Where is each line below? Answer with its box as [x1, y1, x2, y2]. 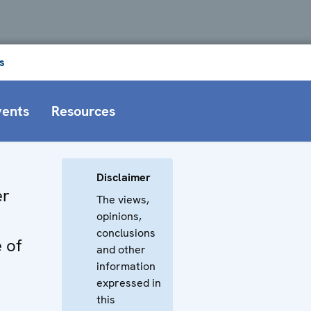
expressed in [96, 275, 161, 290]
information [96, 258, 155, 274]
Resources [51, 101, 115, 120]
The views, [96, 192, 149, 207]
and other [96, 242, 146, 257]
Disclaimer [96, 169, 151, 185]
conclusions [96, 225, 155, 240]
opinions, [96, 208, 142, 224]
